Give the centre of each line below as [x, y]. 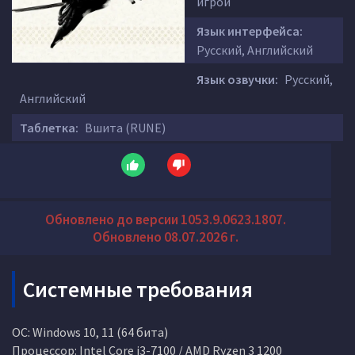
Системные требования [138, 289]
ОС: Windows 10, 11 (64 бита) [90, 332]
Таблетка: [49, 128]
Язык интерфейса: [250, 31]
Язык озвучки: [237, 79]
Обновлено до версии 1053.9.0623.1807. [166, 219]
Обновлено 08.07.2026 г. [166, 237]
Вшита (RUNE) [124, 128]
